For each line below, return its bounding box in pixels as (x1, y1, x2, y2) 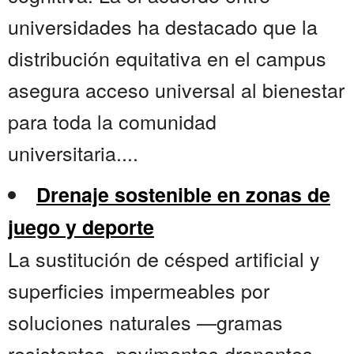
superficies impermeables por (8, 276, 269, 305)
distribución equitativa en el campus (8, 43, 326, 73)
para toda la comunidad (8, 107, 217, 136)
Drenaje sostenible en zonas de (36, 180, 330, 209)
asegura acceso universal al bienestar (8, 75, 345, 104)
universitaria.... (8, 138, 138, 168)
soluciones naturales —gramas (8, 307, 283, 337)
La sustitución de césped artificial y (8, 244, 320, 273)
